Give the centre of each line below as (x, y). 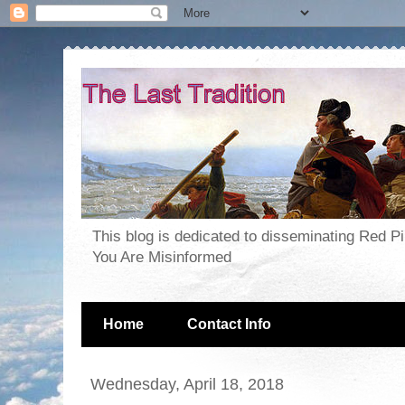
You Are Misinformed (162, 258)
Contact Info (229, 325)
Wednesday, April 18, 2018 (187, 384)
